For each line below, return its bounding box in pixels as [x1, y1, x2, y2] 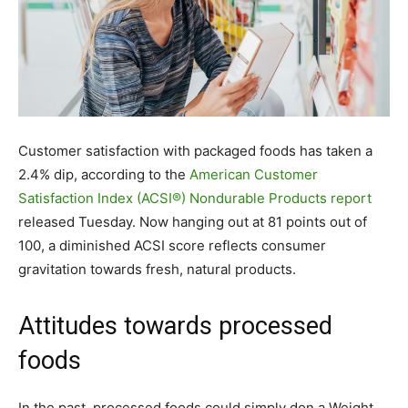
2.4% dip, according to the [18, 165, 189, 183]
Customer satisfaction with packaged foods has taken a [18, 141, 372, 159]
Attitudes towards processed [18, 311, 332, 341]
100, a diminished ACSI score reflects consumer [18, 236, 326, 254]
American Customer [189, 165, 318, 183]
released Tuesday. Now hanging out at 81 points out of [18, 212, 367, 230]
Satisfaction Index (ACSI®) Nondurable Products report [18, 189, 372, 207]
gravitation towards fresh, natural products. [18, 260, 296, 278]
